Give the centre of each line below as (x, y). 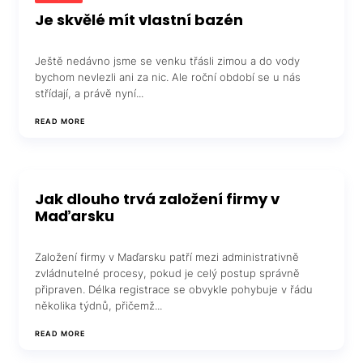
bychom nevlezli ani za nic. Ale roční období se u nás (168, 77)
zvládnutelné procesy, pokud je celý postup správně (168, 273)
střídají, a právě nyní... (90, 94)
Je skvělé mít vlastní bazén (139, 20)
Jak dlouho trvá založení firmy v (158, 199)
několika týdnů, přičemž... (99, 306)
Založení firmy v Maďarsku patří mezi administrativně (167, 257)
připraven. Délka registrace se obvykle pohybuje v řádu (174, 290)
